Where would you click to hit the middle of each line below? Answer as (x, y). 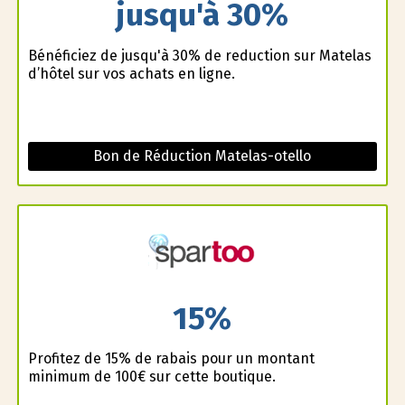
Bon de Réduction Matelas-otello (202, 155)
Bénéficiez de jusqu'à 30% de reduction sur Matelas (199, 55)
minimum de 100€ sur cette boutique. (151, 377)
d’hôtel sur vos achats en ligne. (131, 73)
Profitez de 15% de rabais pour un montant (171, 359)
